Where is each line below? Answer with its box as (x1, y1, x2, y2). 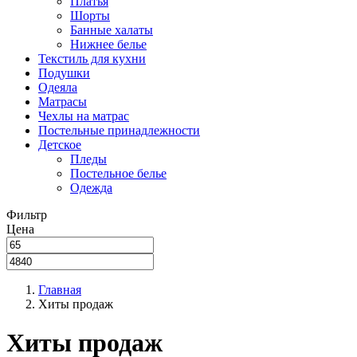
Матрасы (38, 95, 87, 108)
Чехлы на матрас (38, 109, 129, 123)
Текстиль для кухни (38, 52, 146, 65)
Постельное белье (70, 167, 167, 180)
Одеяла (38, 80, 77, 94)
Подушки (38, 66, 90, 80)
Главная (38, 283, 81, 296)
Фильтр (6, 208, 47, 222)
